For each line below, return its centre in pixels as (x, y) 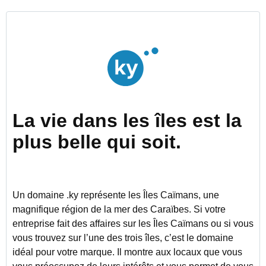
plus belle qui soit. (97, 142)
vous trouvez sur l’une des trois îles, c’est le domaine (123, 238)
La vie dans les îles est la (127, 121)
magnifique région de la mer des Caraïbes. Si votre (119, 209)
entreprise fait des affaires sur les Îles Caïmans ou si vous (133, 224)
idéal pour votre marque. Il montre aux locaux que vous (127, 252)
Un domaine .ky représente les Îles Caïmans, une (116, 195)
